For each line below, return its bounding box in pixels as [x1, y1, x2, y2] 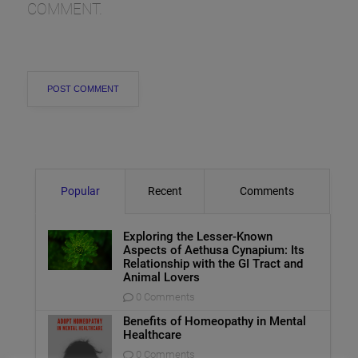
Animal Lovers [123, 269, 201, 284]
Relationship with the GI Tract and [123, 256, 304, 271]
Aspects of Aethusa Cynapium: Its [123, 242, 305, 257]
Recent [147, 184, 182, 197]
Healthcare [123, 327, 182, 342]
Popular [61, 184, 101, 197]
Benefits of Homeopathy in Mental [123, 313, 307, 328]
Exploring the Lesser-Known [123, 229, 273, 244]
